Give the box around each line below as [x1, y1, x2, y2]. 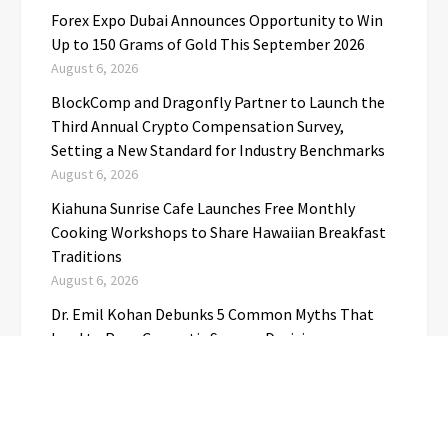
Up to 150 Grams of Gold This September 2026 [51, 34, 365, 55]
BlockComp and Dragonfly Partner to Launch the [51, 92, 385, 113]
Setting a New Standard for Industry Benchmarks [51, 140, 385, 161]
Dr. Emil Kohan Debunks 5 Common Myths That [51, 304, 374, 325]
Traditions [51, 246, 122, 267]
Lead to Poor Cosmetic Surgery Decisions [51, 328, 330, 349]
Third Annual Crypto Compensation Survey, [51, 116, 344, 137]
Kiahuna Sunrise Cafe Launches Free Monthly [51, 198, 355, 219]
